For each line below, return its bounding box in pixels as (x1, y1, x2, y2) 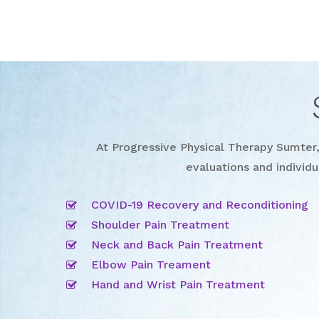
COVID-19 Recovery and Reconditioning (91, 197, 309, 211)
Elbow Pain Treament (91, 257, 211, 271)
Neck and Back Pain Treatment (91, 237, 263, 251)
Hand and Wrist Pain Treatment (91, 277, 266, 291)
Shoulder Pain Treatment (91, 217, 230, 231)
